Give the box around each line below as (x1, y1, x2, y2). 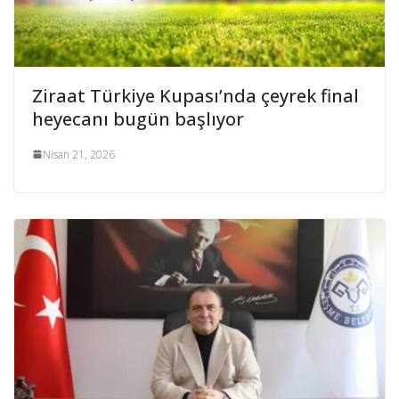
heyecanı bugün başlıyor (32, 106, 244, 131)
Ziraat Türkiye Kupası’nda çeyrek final (32, 83, 359, 108)
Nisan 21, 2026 (43, 146, 115, 162)
